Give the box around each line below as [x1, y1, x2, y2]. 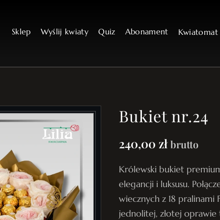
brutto [170, 137, 198, 151]
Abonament [125, 26, 168, 37]
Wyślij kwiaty [40, 26, 89, 37]
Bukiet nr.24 [119, 105, 209, 126]
